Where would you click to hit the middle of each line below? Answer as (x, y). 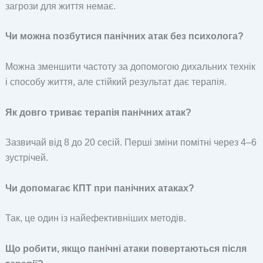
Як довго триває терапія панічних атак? (98, 112)
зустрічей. (26, 158)
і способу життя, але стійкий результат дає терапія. (116, 82)
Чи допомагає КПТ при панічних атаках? (100, 188)
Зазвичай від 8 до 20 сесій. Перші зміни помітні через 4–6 (131, 143)
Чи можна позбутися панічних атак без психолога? (124, 36)
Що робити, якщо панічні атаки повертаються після (126, 249)
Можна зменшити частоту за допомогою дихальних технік (130, 67)
